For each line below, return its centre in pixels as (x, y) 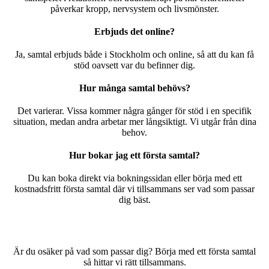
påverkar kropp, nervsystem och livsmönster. (134, 9)
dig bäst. (134, 200)
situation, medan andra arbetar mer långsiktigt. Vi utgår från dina (134, 122)
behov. (134, 132)
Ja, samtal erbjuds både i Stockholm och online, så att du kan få (134, 54)
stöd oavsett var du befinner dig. (134, 65)
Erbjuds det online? (134, 32)
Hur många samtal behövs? (134, 88)
